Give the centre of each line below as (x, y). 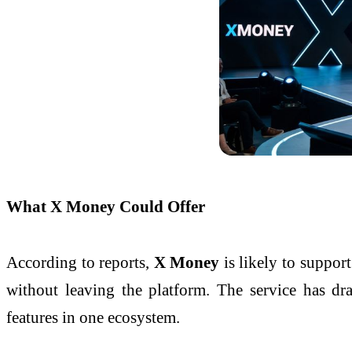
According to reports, (80, 262)
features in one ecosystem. (93, 317)
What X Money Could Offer (106, 206)
